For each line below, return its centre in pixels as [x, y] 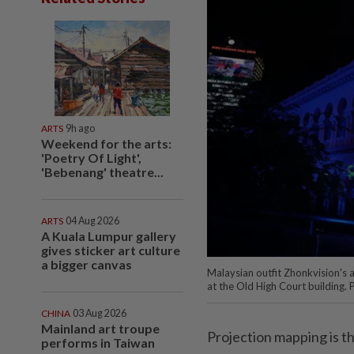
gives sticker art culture [111, 250]
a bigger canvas [87, 264]
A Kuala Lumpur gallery [109, 235]
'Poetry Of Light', [91, 157]
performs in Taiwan [98, 342]
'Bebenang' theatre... [102, 171]
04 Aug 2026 [92, 220]
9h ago [80, 128]
